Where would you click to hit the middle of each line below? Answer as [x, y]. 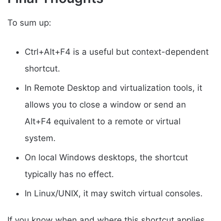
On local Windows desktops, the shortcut [106, 157]
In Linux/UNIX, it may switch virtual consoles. [114, 193]
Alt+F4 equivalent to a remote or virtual [103, 121]
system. [40, 138]
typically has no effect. [69, 174]
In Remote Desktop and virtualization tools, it [113, 88]
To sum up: [29, 22]
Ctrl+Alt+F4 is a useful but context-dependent [117, 52]
